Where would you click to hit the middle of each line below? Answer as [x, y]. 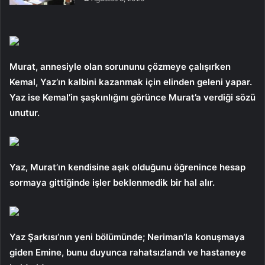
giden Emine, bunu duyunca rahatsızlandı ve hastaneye [128, 252]
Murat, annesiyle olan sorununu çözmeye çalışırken [120, 66]
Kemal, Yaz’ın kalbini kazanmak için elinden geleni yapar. [131, 82]
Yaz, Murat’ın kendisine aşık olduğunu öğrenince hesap [127, 167]
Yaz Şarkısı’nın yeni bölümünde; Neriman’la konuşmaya [127, 237]
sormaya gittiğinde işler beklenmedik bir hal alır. [112, 182]
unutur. [25, 112]
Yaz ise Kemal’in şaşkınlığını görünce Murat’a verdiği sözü [132, 97]
